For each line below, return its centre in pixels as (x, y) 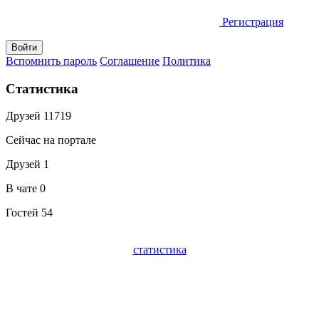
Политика (187, 61)
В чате (23, 189)
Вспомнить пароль (51, 61)
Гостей (23, 213)
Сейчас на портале (51, 140)
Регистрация (253, 21)
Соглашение (130, 61)
